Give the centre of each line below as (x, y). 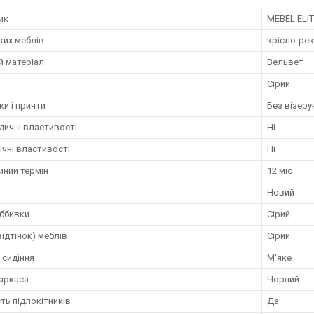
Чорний (283, 279)
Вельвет (285, 62)
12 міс (280, 171)
